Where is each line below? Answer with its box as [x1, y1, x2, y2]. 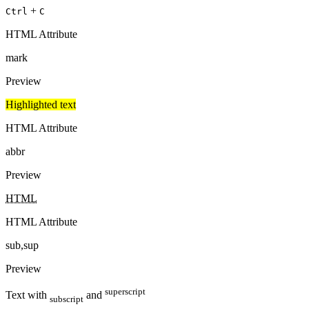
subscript [50, 293, 83, 304]
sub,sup [6, 239, 39, 251]
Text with [6, 289, 50, 301]
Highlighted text [6, 98, 76, 110]
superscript [105, 286, 146, 297]
